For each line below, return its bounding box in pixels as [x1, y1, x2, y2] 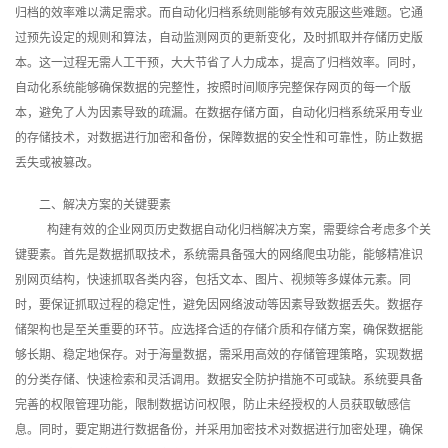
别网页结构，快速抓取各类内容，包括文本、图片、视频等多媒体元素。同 [15, 272, 411, 287]
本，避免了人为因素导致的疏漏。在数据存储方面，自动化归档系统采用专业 [15, 106, 423, 121]
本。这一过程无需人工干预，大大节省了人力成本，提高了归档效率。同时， [15, 56, 423, 71]
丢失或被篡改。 [15, 156, 99, 171]
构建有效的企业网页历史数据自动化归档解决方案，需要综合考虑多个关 [47, 222, 431, 237]
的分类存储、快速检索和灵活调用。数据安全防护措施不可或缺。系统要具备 [15, 372, 423, 387]
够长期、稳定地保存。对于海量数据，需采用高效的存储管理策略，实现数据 [15, 347, 423, 362]
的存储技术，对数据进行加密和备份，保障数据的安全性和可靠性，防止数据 [15, 131, 423, 146]
